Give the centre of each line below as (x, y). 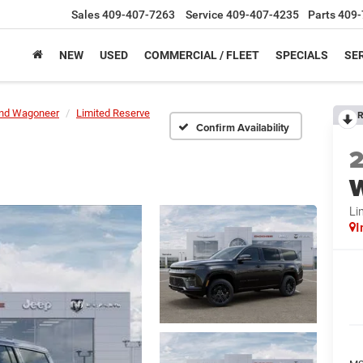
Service (205, 15)
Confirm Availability (243, 127)
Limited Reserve (113, 113)
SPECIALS (302, 56)
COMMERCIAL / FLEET (202, 56)
